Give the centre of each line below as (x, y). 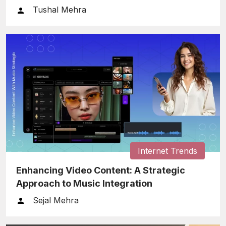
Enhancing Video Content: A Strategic (101, 170)
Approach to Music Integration (84, 183)
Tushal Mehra (60, 10)
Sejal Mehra (56, 200)
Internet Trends (167, 151)
